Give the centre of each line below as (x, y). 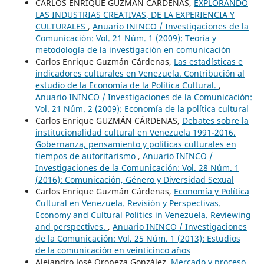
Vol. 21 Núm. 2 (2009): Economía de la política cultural (142, 108)
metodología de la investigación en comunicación (133, 49)
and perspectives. (71, 226)
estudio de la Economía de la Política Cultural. (127, 85)
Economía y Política (211, 191)
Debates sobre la (215, 120)
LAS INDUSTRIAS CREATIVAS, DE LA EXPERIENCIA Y (135, 14)
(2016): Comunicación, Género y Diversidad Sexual (134, 179)
